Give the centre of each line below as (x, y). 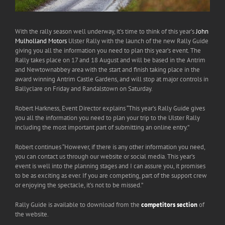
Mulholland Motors (41, 41)
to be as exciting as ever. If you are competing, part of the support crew (111, 176)
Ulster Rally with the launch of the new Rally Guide (138, 41)
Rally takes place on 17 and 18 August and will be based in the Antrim (110, 60)
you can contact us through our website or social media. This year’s (105, 157)
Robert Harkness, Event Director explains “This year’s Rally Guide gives (110, 108)
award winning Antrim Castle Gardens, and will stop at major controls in (112, 79)
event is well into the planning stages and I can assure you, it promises (110, 166)
